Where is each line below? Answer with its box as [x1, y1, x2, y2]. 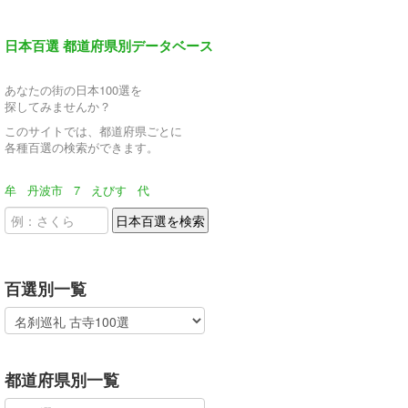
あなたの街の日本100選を [5, 81, 142, 98]
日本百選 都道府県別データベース [5, 36, 213, 56]
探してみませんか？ [5, 97, 111, 115]
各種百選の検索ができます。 [5, 138, 158, 156]
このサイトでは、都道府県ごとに [5, 122, 182, 139]
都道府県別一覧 [5, 368, 119, 391]
